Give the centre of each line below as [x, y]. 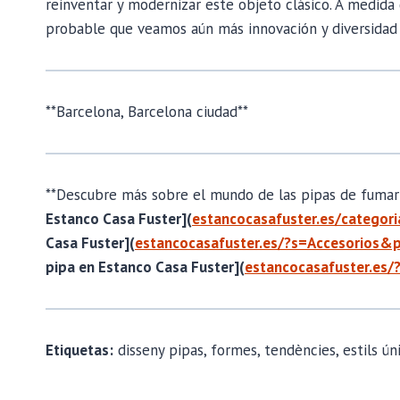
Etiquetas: [79, 350]
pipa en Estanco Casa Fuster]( [145, 267]
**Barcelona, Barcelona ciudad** [147, 111]
